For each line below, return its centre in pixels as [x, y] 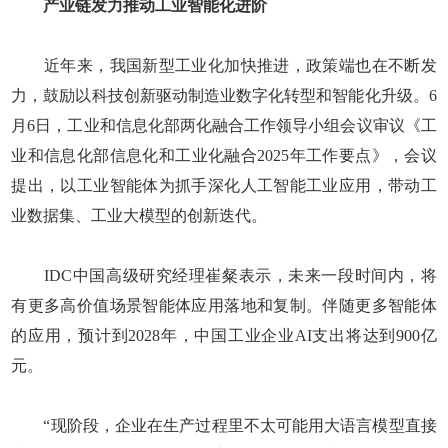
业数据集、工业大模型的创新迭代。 [139, 215]
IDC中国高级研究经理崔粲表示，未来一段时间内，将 [224, 275]
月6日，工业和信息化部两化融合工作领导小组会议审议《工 [224, 125]
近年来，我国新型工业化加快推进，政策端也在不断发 [224, 65]
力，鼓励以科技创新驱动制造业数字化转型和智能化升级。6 [224, 95]
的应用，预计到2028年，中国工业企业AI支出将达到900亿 [224, 335]
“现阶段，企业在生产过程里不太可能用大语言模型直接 [224, 425]
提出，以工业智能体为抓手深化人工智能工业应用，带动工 [224, 185]
